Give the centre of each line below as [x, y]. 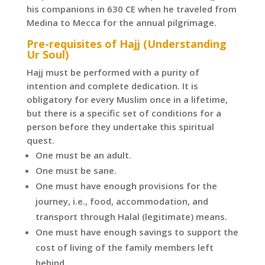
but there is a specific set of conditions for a [124, 113]
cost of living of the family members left [124, 248]
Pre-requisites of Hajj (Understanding [126, 44]
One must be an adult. [83, 155]
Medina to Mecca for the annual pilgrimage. [121, 23]
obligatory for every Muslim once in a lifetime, [127, 100]
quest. [40, 140]
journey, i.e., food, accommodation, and [122, 201]
